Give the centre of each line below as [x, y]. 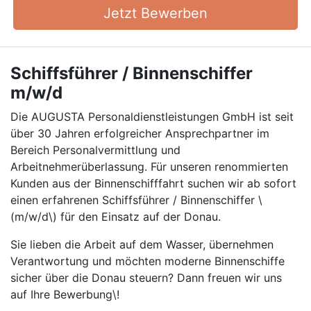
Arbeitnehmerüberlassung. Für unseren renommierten [149, 167]
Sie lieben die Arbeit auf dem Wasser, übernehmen [142, 244]
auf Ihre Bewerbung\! [65, 294]
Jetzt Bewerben [155, 13]
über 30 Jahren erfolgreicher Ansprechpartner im [140, 133]
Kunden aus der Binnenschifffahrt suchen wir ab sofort [153, 183]
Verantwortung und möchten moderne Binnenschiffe [148, 261]
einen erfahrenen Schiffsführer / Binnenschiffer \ [136, 200]
